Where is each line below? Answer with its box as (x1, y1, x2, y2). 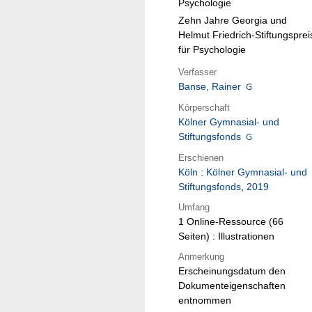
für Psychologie (178, 43, 246, 55)
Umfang (178, 201, 210, 212)
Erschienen (178, 152, 224, 163)
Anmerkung (178, 251, 224, 262)
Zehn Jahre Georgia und (178, 14, 287, 26)
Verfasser (178, 66, 217, 77)
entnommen (178, 295, 231, 306)
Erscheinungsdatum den (178, 265, 286, 277)
